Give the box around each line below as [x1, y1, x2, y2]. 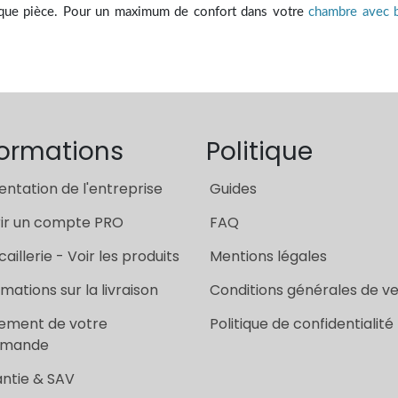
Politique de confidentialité [209, 314, 394, 335]
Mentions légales [209, 246, 327, 267]
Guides [209, 179, 257, 200]
